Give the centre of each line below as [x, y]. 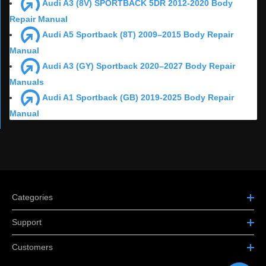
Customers [32, 247]
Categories [32, 197]
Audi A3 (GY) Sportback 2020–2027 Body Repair [139, 66]
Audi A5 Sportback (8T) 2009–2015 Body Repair [138, 34]
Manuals [27, 82]
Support [27, 222]
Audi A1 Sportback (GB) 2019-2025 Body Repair [138, 97]
